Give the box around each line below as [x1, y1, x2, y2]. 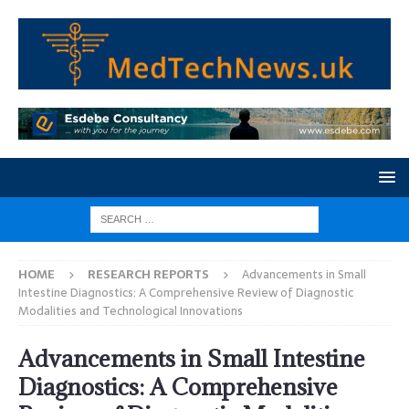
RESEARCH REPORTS [88, 265, 209, 285]
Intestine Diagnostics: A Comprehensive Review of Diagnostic [18, 283, 353, 303]
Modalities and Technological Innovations [18, 301, 243, 321]
